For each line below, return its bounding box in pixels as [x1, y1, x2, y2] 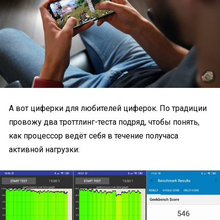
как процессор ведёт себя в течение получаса [9, 131, 178, 140]
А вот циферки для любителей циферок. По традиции [9, 103, 207, 113]
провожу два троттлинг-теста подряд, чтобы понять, [9, 117, 199, 127]
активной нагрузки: [9, 144, 80, 154]
